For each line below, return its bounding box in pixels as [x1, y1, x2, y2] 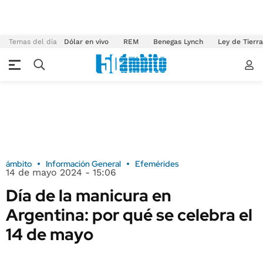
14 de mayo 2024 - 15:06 [6, 167, 116, 178]
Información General [46, 159, 121, 169]
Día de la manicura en [6, 184, 171, 207]
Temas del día [9, 38, 57, 46]
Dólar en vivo [64, 38, 109, 46]
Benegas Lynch [153, 38, 203, 46]
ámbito [6, 159, 32, 169]
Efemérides [135, 159, 179, 169]
